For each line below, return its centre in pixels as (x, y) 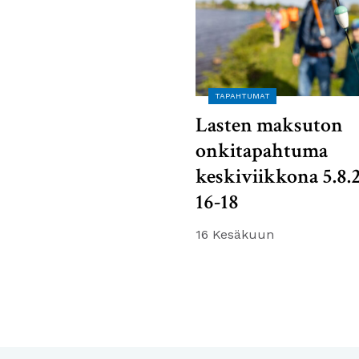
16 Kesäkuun (235, 234)
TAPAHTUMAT (242, 96)
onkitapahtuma (262, 151)
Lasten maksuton (269, 125)
